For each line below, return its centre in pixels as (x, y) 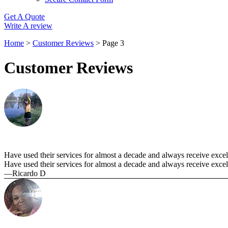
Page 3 (113, 43)
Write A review (28, 25)
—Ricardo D (25, 173)
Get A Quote (24, 16)
